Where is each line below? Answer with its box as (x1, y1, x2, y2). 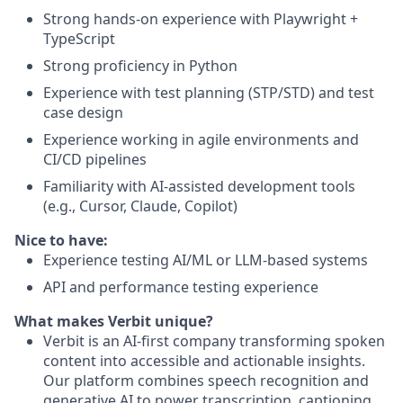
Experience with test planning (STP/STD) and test (43, 83, 374, 103)
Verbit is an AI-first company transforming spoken (43, 331, 385, 351)
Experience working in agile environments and (43, 130, 359, 149)
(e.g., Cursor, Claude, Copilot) (43, 196, 237, 216)
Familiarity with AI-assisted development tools (43, 176, 355, 196)
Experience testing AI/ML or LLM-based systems (43, 250, 368, 270)
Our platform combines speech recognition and (43, 371, 369, 390)
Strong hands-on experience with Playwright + (43, 9, 358, 29)
